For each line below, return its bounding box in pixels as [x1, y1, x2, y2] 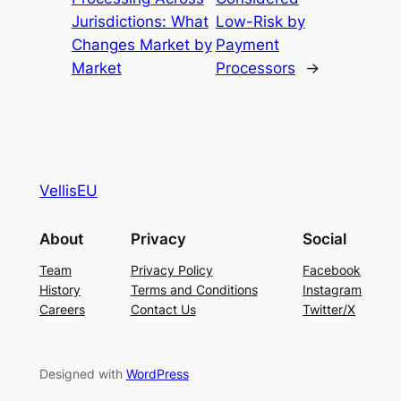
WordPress [125, 366, 189, 382]
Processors [215, 59, 295, 78]
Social [303, 229, 347, 248]
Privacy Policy [130, 261, 213, 277]
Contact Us [130, 301, 196, 317]
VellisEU [38, 182, 98, 200]
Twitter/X [303, 301, 356, 317]
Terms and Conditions [130, 281, 258, 297]
